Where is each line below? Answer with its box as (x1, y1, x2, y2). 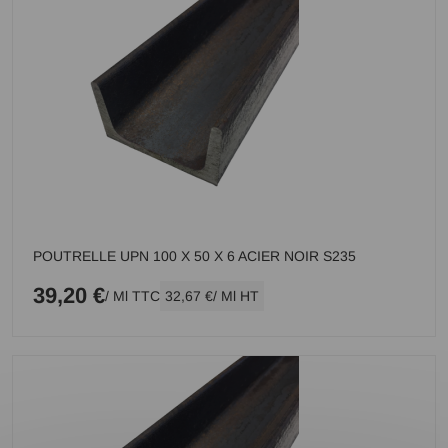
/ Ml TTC (105, 288, 161, 304)
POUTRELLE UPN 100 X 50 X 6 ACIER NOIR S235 (33, 248, 357, 264)
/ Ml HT (213, 288, 260, 304)
